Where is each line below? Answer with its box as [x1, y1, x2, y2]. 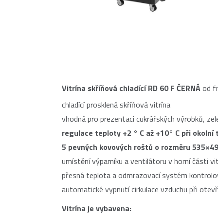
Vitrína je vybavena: [62, 202, 131, 214]
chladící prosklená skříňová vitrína [62, 99, 170, 110]
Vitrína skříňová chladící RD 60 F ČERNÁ [62, 82, 202, 94]
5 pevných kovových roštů [62, 141, 153, 153]
